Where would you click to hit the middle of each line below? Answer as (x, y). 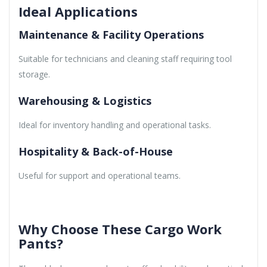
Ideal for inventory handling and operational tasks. (115, 125)
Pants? (41, 243)
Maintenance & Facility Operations (111, 34)
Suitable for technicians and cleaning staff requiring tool (125, 58)
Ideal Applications (78, 11)
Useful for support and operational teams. (100, 175)
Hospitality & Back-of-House (96, 151)
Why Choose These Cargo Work (120, 229)
